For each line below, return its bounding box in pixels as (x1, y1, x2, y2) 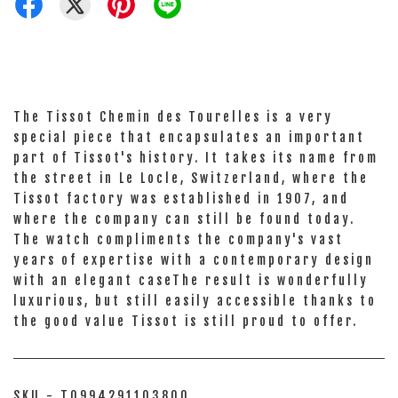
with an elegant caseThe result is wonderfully (13, 273, 369, 288)
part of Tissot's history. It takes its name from (13, 150, 378, 165)
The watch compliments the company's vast (13, 232, 344, 247)
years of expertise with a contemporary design (13, 252, 374, 267)
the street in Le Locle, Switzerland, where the (13, 171, 369, 186)
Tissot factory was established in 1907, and (13, 191, 349, 206)
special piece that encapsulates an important (13, 130, 365, 145)
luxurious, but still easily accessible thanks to (13, 293, 377, 308)
